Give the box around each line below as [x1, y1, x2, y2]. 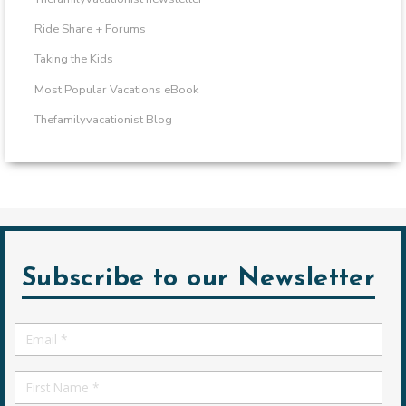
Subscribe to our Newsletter [21, 265, 376, 292]
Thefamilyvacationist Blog [34, 111, 172, 128]
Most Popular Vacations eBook [34, 81, 198, 98]
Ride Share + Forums [34, 21, 146, 38]
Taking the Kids [34, 51, 113, 68]
